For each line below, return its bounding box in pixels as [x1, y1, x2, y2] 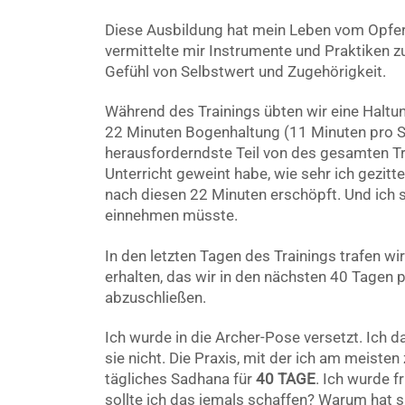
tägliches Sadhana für [104, 371, 256, 388]
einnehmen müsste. [104, 207, 238, 224]
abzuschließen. [104, 288, 206, 306]
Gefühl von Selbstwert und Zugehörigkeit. [104, 62, 386, 80]
